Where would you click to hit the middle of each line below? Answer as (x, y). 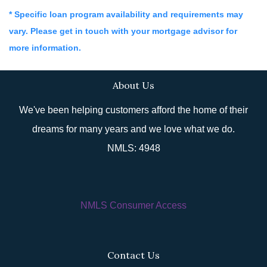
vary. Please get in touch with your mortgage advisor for (123, 31)
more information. (45, 48)
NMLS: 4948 (133, 148)
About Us (133, 85)
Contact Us (133, 255)
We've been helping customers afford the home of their (133, 110)
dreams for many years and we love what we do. (133, 129)
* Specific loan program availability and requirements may (126, 14)
